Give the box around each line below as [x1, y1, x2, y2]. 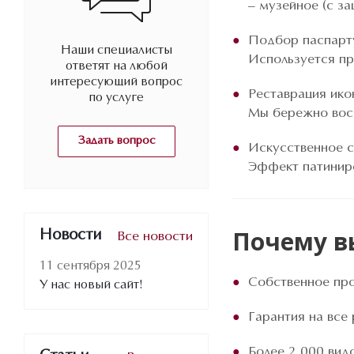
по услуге [88, 92, 144, 104]
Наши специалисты [60, 44, 172, 57]
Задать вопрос [77, 135, 155, 147]
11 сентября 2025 [40, 260, 141, 273]
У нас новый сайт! [40, 279, 143, 292]
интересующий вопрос [50, 76, 183, 88]
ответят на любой [65, 60, 168, 73]
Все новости [117, 230, 193, 243]
